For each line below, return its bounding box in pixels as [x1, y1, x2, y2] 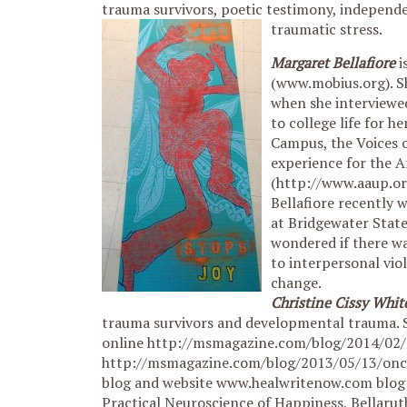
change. [271, 273, 322, 293]
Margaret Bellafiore [271, 53, 395, 73]
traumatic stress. [271, 19, 382, 39]
